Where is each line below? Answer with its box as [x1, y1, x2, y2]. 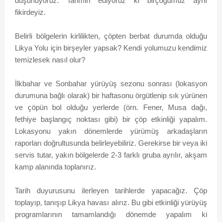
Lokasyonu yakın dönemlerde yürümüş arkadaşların [15, 127, 207, 136]
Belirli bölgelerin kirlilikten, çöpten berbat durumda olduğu [15, 32, 207, 41]
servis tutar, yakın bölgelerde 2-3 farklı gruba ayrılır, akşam [15, 151, 207, 160]
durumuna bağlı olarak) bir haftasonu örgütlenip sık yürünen [15, 91, 207, 100]
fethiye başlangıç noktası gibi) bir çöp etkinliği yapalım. [15, 115, 207, 124]
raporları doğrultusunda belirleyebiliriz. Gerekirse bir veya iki [15, 139, 207, 148]
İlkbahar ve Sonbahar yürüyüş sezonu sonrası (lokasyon [15, 79, 207, 88]
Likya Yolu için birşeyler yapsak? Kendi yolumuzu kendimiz [15, 44, 207, 53]
